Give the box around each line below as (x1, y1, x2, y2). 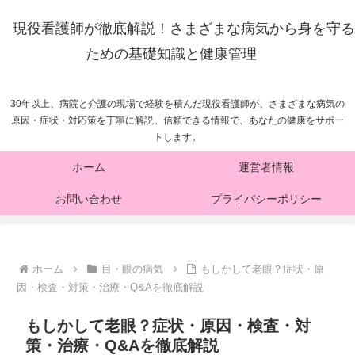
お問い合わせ (55, 193, 122, 206)
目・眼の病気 (101, 263, 163, 276)
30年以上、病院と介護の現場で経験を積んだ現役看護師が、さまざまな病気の (10, 98, 345, 110)
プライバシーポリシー (211, 193, 322, 206)
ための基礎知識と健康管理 (86, 46, 257, 62)
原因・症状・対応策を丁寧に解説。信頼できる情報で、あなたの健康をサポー (11, 115, 344, 127)
